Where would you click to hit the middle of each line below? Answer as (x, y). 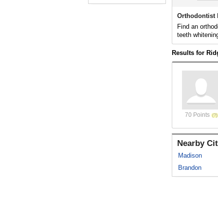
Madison (190, 155)
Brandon (190, 168)
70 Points (197, 115)
